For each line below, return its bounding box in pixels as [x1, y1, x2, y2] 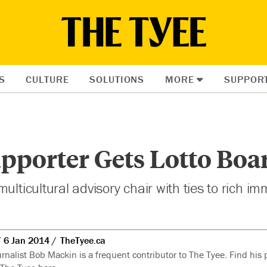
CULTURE [26, 73, 69, 86]
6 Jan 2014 [3, 234, 49, 246]
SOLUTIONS [89, 73, 145, 86]
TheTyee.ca [60, 234, 105, 246]
